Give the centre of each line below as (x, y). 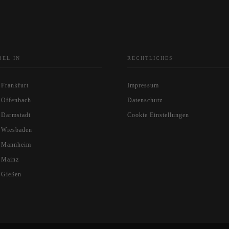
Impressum (143, 85)
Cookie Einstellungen (158, 115)
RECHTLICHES (150, 58)
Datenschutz (145, 100)
